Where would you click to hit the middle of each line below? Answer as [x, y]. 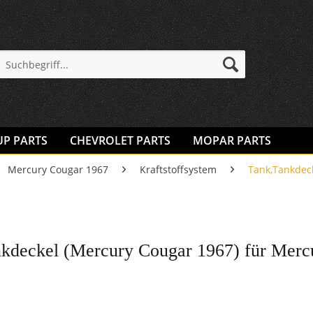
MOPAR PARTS [232, 140]
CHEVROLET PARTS [120, 140]
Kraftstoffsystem [178, 169]
